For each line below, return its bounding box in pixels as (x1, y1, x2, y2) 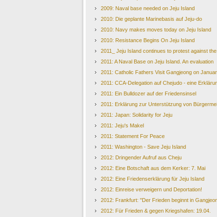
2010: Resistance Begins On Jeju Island (101, 37, 195, 43)
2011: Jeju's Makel (101, 123, 144, 128)
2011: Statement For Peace (101, 133, 165, 139)
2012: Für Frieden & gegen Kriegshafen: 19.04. (101, 208, 211, 214)
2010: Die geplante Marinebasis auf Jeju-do (101, 16, 202, 22)
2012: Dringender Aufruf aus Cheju (101, 155, 182, 160)
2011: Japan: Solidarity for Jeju (101, 112, 172, 118)
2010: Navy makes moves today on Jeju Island (101, 27, 211, 32)
